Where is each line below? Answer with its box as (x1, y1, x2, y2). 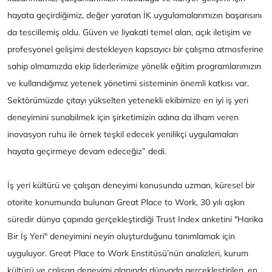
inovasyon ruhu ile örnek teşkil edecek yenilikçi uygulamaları (7, 129, 238, 140)
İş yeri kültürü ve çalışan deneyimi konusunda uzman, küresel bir (7, 180, 255, 191)
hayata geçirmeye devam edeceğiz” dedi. (7, 146, 171, 157)
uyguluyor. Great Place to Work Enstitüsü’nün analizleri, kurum (7, 248, 248, 259)
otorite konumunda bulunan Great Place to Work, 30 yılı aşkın (7, 197, 245, 208)
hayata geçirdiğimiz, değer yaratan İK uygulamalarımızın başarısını (7, 10, 262, 21)
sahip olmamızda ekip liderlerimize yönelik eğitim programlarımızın (7, 61, 261, 72)
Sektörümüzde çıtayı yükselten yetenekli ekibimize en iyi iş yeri (7, 95, 248, 106)
